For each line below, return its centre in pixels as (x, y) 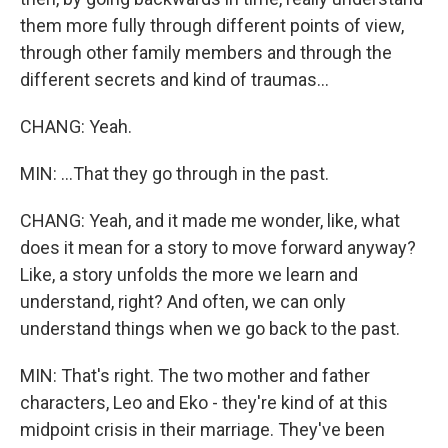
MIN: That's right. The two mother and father (195, 375)
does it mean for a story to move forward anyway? (218, 247)
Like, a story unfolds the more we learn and (189, 274)
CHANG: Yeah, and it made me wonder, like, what (210, 220)
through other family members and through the (206, 52)
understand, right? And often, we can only (183, 301)
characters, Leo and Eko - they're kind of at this (204, 402)
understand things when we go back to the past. (210, 328)
